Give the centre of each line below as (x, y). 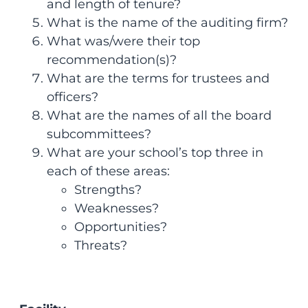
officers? (76, 97)
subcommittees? (99, 134)
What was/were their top (123, 41)
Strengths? (108, 189)
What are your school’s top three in (155, 152)
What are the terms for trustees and (158, 78)
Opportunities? (120, 227)
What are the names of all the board (159, 115)
